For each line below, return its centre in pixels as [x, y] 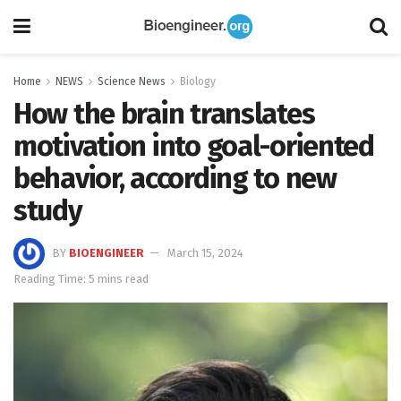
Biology [198, 81]
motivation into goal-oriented [194, 146]
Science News [132, 81]
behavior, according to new [175, 178]
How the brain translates [164, 114]
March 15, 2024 [205, 252]
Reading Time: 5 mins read [81, 278]
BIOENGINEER [107, 252]
